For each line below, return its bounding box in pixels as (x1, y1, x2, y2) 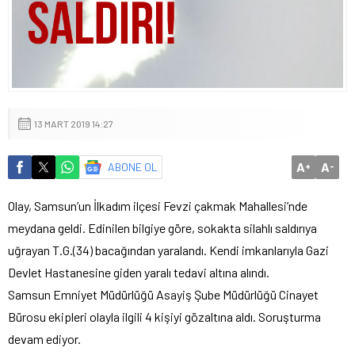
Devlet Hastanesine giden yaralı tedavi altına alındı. (8, 264, 269, 280)
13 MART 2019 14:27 (34, 117, 113, 129)
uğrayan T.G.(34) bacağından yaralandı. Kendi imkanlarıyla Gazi (8, 242, 329, 258)
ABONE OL (108, 159, 158, 174)
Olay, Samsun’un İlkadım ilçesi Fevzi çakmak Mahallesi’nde (8, 197, 307, 213)
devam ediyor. (8, 330, 81, 346)
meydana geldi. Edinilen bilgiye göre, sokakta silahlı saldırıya (8, 219, 317, 235)
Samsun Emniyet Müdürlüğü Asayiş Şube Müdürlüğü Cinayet (8, 286, 319, 302)
